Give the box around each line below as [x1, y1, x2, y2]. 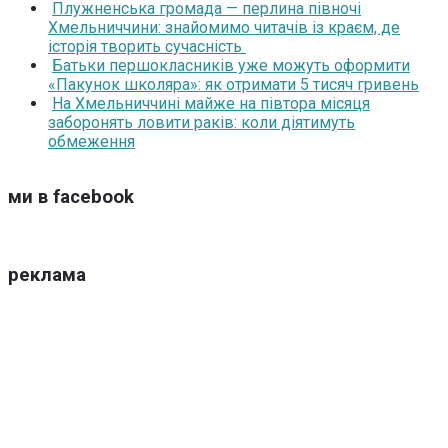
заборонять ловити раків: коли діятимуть [48, 113, 355, 133]
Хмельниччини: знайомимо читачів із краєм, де [48, 18, 400, 38]
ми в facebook [8, 186, 134, 209]
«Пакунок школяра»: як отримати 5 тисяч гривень [48, 75, 419, 95]
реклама [8, 264, 86, 287]
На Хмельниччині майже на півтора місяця [52, 94, 370, 114]
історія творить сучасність [48, 37, 246, 57]
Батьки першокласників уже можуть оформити [52, 56, 410, 76]
